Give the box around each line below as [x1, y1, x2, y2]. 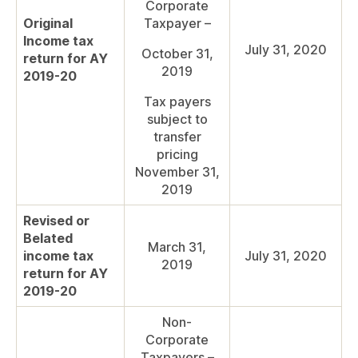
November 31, [134, 164, 220, 181]
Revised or [23, 213, 89, 229]
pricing [156, 146, 198, 163]
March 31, [148, 239, 206, 256]
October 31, [141, 46, 213, 62]
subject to [146, 111, 208, 128]
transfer [153, 129, 201, 145]
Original [23, 15, 73, 32]
